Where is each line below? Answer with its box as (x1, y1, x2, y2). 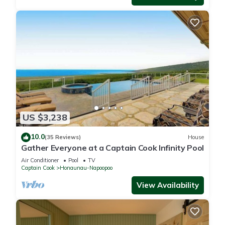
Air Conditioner (21, 156, 59, 164)
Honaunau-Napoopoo (60, 164, 113, 171)
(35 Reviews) (45, 134, 81, 141)
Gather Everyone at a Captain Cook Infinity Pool (21, 142, 204, 153)
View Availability (137, 180, 199, 190)
